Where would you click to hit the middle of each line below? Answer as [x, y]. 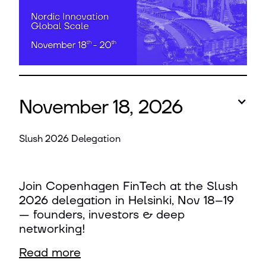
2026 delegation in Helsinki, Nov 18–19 [126, 201]
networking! [52, 229]
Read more [50, 253]
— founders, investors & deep [102, 215]
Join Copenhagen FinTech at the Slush [129, 186]
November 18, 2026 [101, 108]
